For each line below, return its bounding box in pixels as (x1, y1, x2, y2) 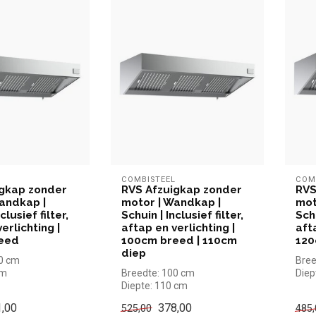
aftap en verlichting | (121, 221, 235, 234)
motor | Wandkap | (121, 195, 221, 209)
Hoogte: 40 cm (121, 292, 186, 304)
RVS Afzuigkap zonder (121, 183, 242, 196)
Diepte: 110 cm (121, 279, 188, 291)
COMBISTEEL (121, 174, 176, 184)
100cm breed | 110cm (121, 233, 237, 247)
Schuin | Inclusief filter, (121, 208, 243, 221)
